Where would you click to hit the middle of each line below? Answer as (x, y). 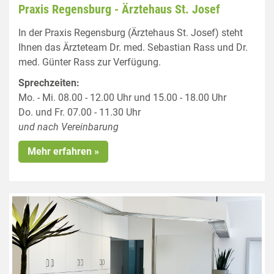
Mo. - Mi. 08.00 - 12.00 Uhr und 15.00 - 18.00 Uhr (122, 98)
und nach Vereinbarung (68, 127)
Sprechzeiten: (49, 83)
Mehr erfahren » (63, 151)
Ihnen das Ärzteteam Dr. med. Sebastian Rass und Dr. (133, 47)
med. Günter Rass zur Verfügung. (90, 62)
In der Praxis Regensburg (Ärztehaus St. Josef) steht (131, 33)
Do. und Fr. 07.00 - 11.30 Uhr (80, 112)
